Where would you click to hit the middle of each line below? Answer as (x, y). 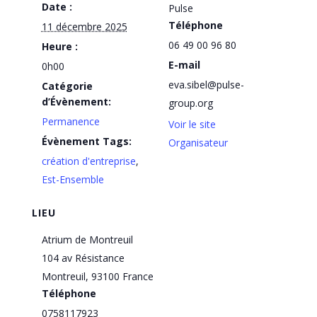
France (138, 276)
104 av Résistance (83, 258)
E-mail (184, 64)
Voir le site (192, 124)
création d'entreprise (88, 161)
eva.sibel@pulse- (206, 84)
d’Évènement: (76, 101)
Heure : (59, 46)
